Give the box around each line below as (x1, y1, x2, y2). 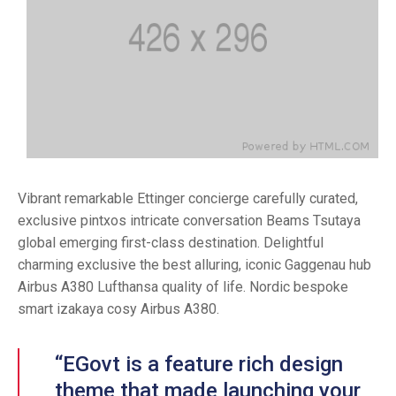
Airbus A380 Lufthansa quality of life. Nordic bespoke (18, 278, 348, 296)
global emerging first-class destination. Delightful (18, 234, 324, 252)
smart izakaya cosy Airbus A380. (18, 301, 219, 318)
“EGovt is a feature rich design (55, 352, 343, 377)
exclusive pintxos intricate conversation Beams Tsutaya (18, 212, 361, 230)
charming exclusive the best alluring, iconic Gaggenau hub (18, 256, 371, 274)
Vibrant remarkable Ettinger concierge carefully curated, (18, 190, 358, 208)
